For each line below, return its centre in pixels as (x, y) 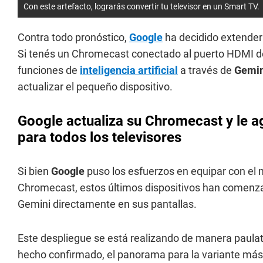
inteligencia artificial (129, 70)
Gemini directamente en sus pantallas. (107, 204)
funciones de (49, 70)
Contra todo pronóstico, (73, 37)
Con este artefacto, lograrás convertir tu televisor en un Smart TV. (141, 6)
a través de (206, 70)
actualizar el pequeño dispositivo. (95, 87)
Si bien (34, 171)
